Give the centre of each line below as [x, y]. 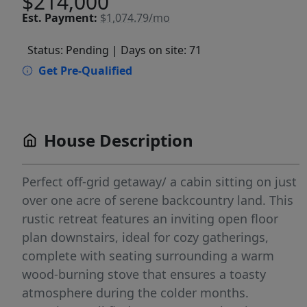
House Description [119, 140]
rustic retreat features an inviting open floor [150, 219]
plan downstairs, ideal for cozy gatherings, [145, 237]
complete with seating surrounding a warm [148, 256]
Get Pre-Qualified [85, 71]
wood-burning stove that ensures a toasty [144, 274]
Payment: [71, 17]
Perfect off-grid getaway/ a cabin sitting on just [159, 182]
